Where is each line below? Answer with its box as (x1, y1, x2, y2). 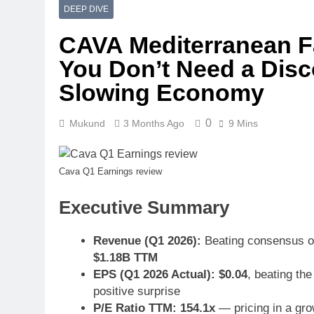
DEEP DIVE (64, 4, 109, 14)
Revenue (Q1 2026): (93, 233, 201, 247)
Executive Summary (59, 197, 229, 217)
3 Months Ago (123, 118, 184, 129)
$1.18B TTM (93, 250, 158, 264)
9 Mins (228, 118, 258, 129)
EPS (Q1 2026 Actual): (93, 267, 215, 281)
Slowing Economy (59, 79, 264, 106)
